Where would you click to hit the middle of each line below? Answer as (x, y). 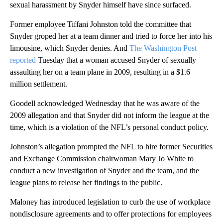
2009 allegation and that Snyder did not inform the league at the (110, 115)
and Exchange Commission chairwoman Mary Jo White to (102, 158)
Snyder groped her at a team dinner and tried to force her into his (111, 36)
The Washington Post (163, 48)
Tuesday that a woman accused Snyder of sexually (116, 60)
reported (23, 60)
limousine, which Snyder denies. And (70, 48)
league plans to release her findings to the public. (86, 182)
